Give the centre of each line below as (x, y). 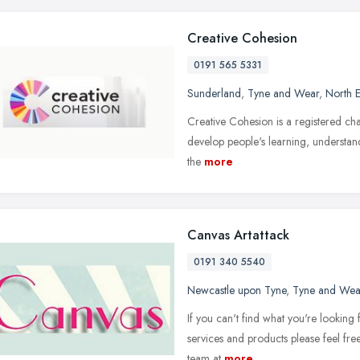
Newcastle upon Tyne (237, 290)
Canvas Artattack (238, 235)
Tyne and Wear (283, 93)
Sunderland (214, 93)
